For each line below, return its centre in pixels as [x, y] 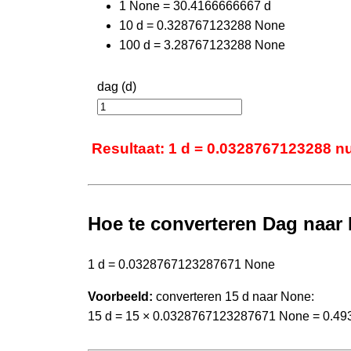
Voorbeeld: [120, 296]
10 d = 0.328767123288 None [202, 25]
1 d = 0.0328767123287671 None [181, 264]
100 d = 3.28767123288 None [202, 45]
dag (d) [117, 86]
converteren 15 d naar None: [233, 296]
